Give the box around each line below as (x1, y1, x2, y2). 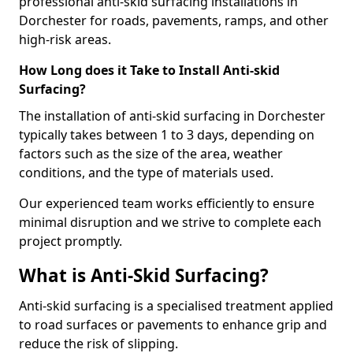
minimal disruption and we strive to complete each (19, 214, 321, 231)
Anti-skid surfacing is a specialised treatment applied (19, 297, 333, 314)
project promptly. (19, 232, 122, 250)
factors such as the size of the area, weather (19, 145, 283, 162)
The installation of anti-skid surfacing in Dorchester (19, 107, 325, 124)
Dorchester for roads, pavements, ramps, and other (19, 12, 329, 29)
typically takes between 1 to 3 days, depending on (19, 126, 314, 143)
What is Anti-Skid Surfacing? (19, 263, 269, 288)
